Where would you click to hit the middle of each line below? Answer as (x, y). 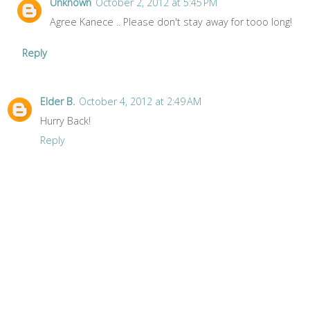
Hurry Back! (65, 120)
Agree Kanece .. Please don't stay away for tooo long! (171, 21)
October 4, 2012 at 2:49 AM (140, 101)
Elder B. (57, 101)
